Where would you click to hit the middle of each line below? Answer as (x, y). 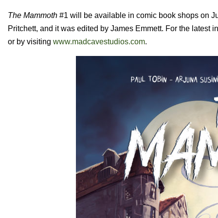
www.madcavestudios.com (99, 41)
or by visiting (30, 41)
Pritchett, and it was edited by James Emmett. (87, 28)
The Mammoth (33, 15)
